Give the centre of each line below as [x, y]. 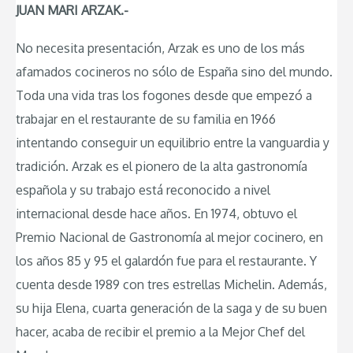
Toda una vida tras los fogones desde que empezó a [164, 95]
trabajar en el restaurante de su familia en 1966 [146, 119]
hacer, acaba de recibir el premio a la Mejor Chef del [160, 331]
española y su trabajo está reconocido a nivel [143, 190]
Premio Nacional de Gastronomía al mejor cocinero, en [169, 237]
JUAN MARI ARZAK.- [72, 11]
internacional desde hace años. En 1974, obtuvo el [156, 213]
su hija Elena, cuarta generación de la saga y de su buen [171, 308]
